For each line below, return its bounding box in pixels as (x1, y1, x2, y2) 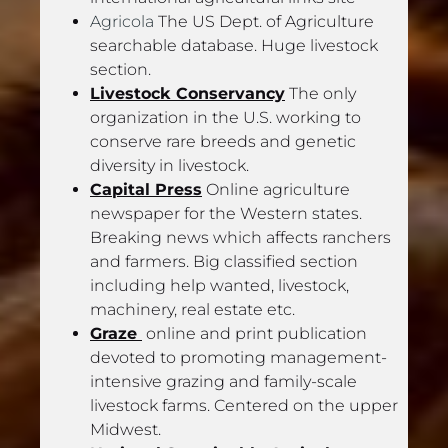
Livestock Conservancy (90, 83, 285, 103)
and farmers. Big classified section (90, 251, 358, 271)
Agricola (90, 11, 154, 31)
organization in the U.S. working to (90, 107, 361, 127)
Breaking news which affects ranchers (90, 227, 391, 247)
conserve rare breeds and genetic (90, 131, 356, 151)
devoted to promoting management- (90, 347, 387, 367)
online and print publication (142, 323, 367, 343)
